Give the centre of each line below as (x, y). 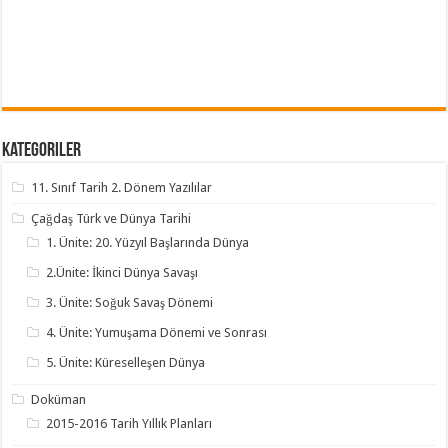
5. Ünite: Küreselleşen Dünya (126, 362)
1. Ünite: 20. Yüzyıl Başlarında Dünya (148, 242)
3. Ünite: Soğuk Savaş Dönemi (130, 302)
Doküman (59, 399)
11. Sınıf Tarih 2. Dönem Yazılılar (122, 187)
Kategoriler (42, 151)
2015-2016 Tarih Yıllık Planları (129, 423)
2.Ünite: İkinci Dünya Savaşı (122, 272)
